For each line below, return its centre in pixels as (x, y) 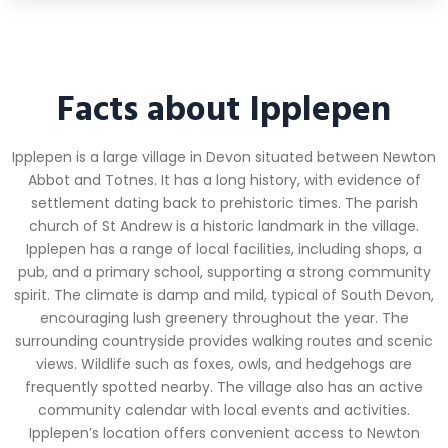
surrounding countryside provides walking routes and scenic (224, 341)
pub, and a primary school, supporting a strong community (224, 272)
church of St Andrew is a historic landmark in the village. (224, 226)
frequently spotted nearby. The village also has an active (224, 387)
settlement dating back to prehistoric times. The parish (224, 203)
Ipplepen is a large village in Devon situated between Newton (224, 157)
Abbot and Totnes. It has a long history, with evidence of (224, 180)
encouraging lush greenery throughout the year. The (224, 318)
